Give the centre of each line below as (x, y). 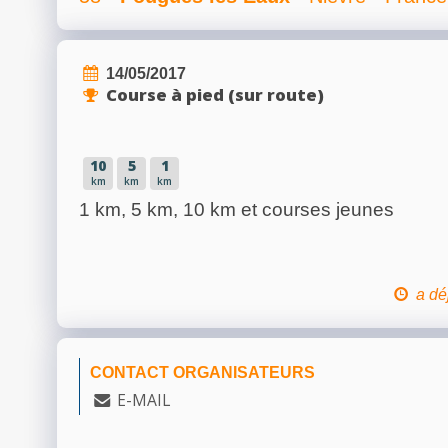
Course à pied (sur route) (215, 94)
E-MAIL (143, 400)
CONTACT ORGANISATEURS (202, 372)
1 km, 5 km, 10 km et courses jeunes (236, 209)
